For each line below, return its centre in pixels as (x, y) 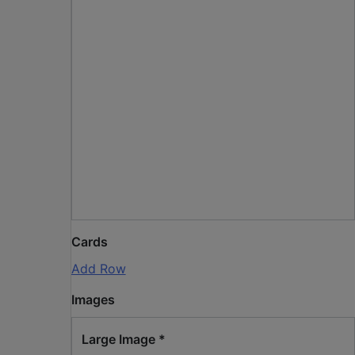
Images (93, 299)
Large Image (120, 339)
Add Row (98, 268)
